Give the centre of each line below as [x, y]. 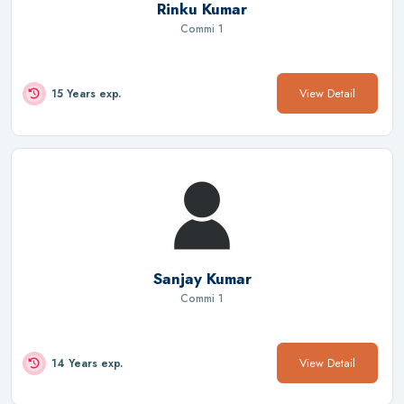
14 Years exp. [87, 363]
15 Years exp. [86, 93]
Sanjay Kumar [202, 279]
